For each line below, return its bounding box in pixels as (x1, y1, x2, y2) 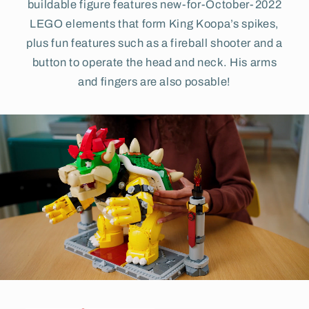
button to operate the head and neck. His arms (32, 56, 277, 68)
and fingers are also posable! (77, 75, 232, 88)
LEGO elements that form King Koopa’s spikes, (29, 17, 280, 30)
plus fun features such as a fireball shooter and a (26, 37, 283, 49)
